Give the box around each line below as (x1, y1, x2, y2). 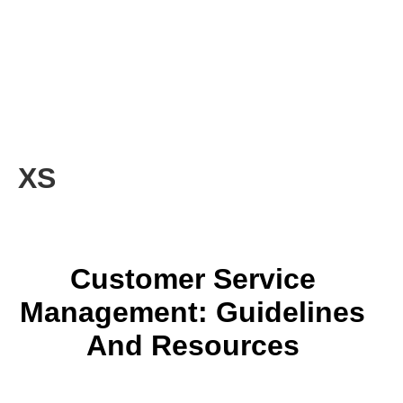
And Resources (85, 328, 300, 362)
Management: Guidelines (20, 295, 365, 328)
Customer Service (69, 262, 316, 295)
